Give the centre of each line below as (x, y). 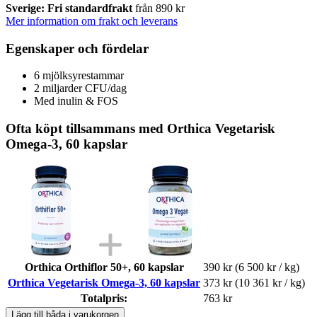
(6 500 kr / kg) (267, 267)
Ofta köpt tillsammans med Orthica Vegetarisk (140, 128)
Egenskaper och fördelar (77, 48)
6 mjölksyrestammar (79, 76)
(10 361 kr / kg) (270, 282)
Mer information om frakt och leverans (92, 21)
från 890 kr (160, 8)
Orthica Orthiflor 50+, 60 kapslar (104, 267)
